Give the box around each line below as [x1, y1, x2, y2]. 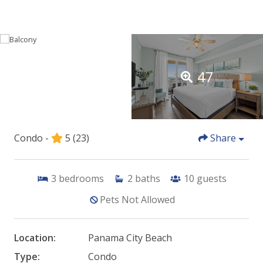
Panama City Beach [87, 231, 172, 245]
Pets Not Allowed [100, 193, 175, 207]
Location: [14, 231, 56, 245]
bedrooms [58, 172, 104, 186]
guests [196, 172, 227, 186]
